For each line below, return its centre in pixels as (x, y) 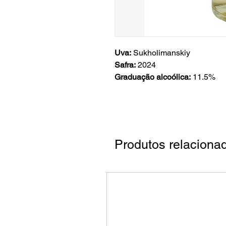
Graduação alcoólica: (154, 77)
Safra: (126, 65)
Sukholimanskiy (162, 53)
